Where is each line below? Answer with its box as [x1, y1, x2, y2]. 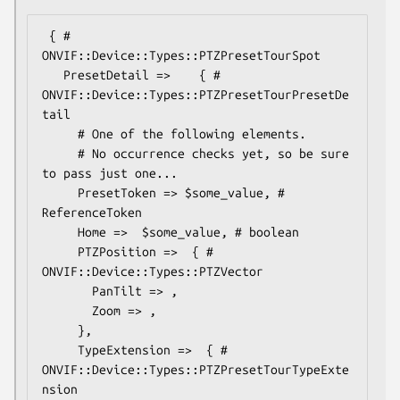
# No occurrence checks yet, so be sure [42, 146, 78, 161]
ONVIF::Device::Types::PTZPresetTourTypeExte [42, 362, 349, 377]
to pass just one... [42, 165, 178, 180]
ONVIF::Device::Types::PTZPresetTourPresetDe [42, 87, 349, 102]
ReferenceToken [42, 204, 142, 220]
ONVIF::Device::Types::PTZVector [42, 263, 263, 279]
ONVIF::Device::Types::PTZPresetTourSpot [42, 47, 321, 62]
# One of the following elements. [42, 126, 78, 141]
